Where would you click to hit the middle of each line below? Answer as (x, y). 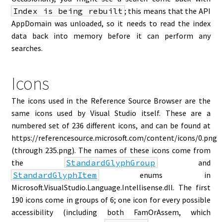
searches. (27, 48)
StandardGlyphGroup (111, 163)
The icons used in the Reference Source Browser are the (111, 101)
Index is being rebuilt (68, 11)
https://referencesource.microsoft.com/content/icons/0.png (114, 138)
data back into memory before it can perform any (111, 36)
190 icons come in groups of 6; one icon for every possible (111, 200)
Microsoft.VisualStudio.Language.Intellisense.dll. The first (111, 187)
